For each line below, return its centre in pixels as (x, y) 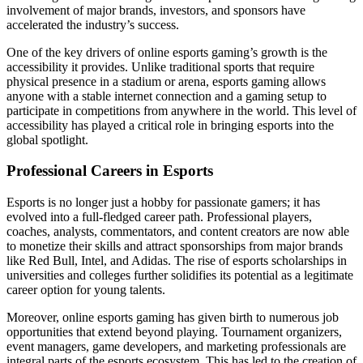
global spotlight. (47, 139)
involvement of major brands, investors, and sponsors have (156, 10)
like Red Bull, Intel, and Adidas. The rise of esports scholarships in (177, 261)
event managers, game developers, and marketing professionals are (176, 347)
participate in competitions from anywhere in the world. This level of (181, 110)
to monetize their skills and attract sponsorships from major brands (175, 246)
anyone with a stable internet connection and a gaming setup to (167, 96)
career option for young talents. (86, 290)
